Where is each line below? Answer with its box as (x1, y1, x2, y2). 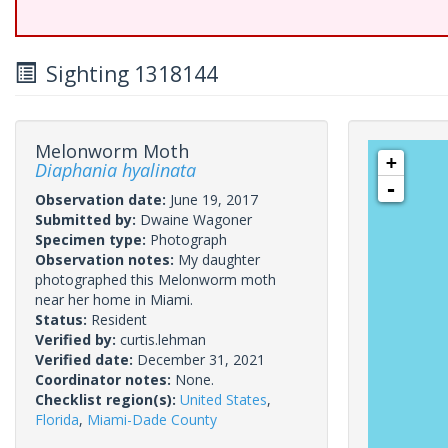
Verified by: (35, 330, 120, 349)
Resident (91, 310, 147, 329)
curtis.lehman (120, 330, 206, 349)
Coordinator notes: (35, 370, 175, 389)
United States (180, 390, 267, 409)
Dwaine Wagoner (140, 210, 252, 229)
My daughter (178, 250, 260, 269)
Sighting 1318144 (36, 60, 218, 88)
